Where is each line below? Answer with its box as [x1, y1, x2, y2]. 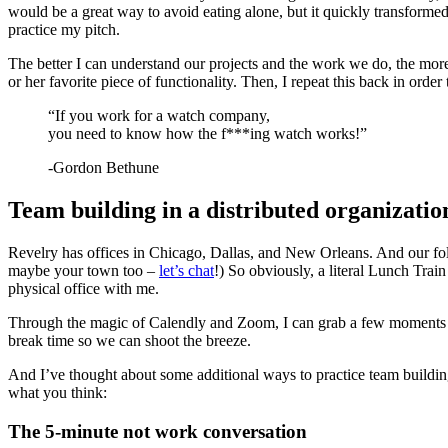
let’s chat [159, 262, 214, 280]
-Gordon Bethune [48, 159, 159, 177]
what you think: [8, 384, 107, 402]
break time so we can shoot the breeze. [8, 332, 251, 350]
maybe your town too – [8, 262, 159, 280]
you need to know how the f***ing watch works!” [48, 125, 367, 143]
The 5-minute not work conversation [8, 420, 307, 442]
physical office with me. [8, 280, 159, 298]
